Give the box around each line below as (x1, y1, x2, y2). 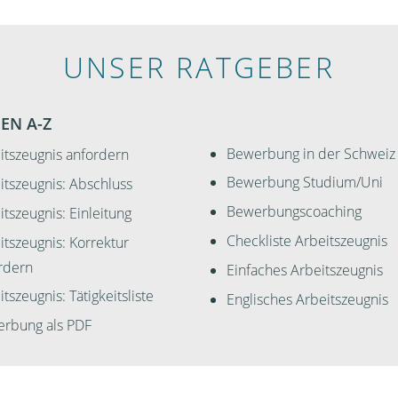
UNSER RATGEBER (63, 47, 335, 86)
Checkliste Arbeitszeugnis (227, 230, 387, 251)
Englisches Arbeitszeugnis (227, 289, 388, 309)
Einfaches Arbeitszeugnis (227, 259, 383, 280)
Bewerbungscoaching (227, 202, 362, 222)
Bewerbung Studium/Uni (227, 172, 383, 193)
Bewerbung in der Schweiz (227, 143, 395, 163)
